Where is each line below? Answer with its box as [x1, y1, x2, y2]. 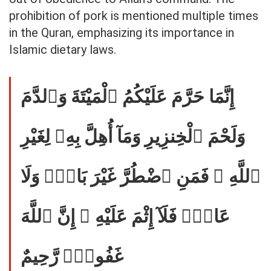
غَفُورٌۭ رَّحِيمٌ [21, 246, 123, 267]
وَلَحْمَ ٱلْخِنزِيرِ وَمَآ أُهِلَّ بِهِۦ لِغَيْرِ [21, 126, 245, 148]
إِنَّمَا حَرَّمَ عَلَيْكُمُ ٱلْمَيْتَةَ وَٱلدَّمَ [21, 86, 234, 108]
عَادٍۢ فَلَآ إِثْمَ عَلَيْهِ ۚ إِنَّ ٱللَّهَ [21, 206, 230, 227]
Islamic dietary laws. [9, 42, 116, 57]
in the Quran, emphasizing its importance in [9, 25, 234, 41]
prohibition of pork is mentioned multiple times [9, 8, 258, 24]
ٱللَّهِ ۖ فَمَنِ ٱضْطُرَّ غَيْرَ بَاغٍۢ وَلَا [21, 166, 261, 188]
